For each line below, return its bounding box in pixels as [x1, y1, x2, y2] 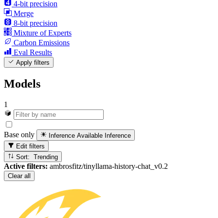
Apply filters [14, 59, 50, 67]
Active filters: [4, 162, 48, 171]
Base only [4, 130, 35, 139]
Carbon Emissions [14, 38, 70, 47]
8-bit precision [14, 19, 57, 28]
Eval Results [14, 48, 52, 57]
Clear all [8, 172, 31, 180]
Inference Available [49, 131, 103, 139]
